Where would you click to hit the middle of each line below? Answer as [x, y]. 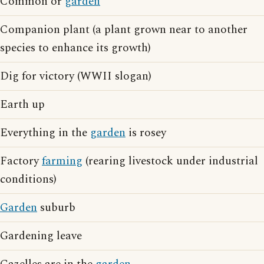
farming [62, 161]
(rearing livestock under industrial [170, 161]
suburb [56, 208]
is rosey [146, 133]
